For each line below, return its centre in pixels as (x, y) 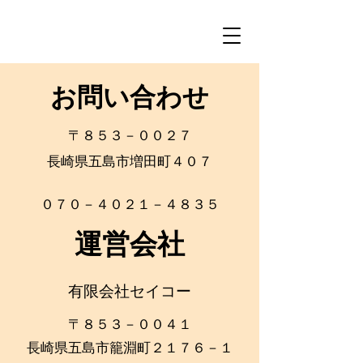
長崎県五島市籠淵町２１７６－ (123, 348)
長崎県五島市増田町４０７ (130, 162)
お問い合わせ (130, 96)
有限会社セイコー (130, 291)
